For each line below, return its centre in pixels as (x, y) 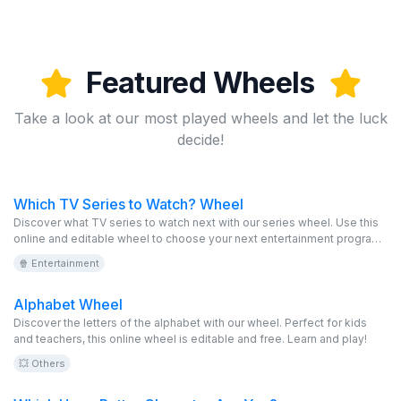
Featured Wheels (200, 83)
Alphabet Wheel (68, 304)
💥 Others (42, 363)
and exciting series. (65, 271)
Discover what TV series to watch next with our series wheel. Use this (196, 222)
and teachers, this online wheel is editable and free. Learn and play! (190, 339)
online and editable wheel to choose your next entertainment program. (199, 239)
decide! (200, 140)
